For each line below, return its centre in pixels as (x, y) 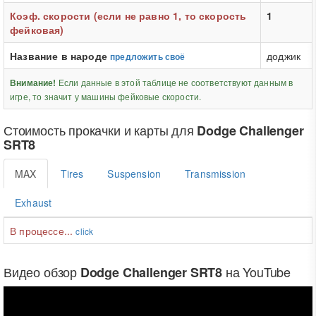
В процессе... (43, 231)
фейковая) (37, 30)
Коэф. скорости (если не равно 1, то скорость (128, 16)
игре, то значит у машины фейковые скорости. (106, 96)
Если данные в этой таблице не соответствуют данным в (175, 82)
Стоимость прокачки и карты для (101, 130)
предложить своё (148, 57)
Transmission (215, 174)
